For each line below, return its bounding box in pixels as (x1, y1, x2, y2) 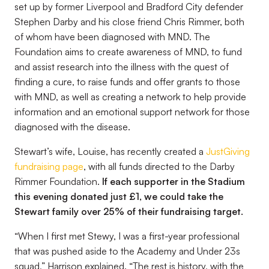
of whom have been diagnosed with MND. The (14, 31, 210, 43)
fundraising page (14, 160, 83, 172)
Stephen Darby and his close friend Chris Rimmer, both (14, 16, 244, 28)
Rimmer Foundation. (14, 175, 102, 187)
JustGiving (206, 145, 250, 157)
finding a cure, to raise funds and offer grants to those (14, 76, 240, 88)
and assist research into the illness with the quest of (14, 61, 229, 73)
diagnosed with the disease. (14, 121, 130, 133)
